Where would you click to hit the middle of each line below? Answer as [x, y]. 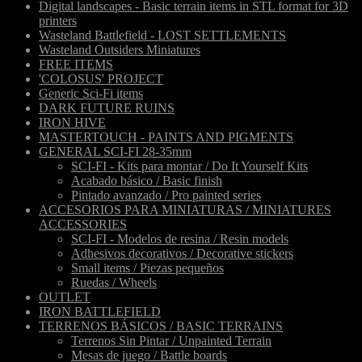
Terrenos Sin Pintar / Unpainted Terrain [171, 341]
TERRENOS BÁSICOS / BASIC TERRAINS [161, 326]
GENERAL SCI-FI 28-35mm [115, 152]
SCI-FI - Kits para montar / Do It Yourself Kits [189, 166]
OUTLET [65, 297]
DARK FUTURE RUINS [107, 108]
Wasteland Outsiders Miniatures [120, 50]
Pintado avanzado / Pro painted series [166, 196]
